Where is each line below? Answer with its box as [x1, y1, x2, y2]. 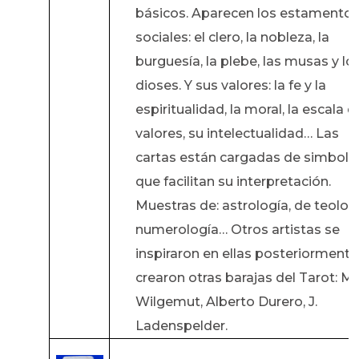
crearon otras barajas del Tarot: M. [135, 270, 356, 286]
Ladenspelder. [135, 318, 228, 334]
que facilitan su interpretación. [135, 174, 331, 190]
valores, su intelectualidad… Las [135, 126, 339, 142]
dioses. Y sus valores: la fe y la [135, 78, 326, 94]
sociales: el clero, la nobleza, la [135, 30, 329, 46]
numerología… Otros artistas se [135, 222, 340, 238]
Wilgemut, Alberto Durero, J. [135, 294, 317, 310]
